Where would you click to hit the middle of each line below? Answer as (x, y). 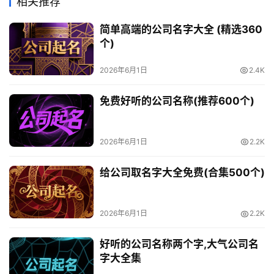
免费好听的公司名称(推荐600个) (177, 101)
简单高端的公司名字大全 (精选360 (181, 29)
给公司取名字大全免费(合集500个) (182, 173)
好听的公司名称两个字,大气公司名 (179, 244)
